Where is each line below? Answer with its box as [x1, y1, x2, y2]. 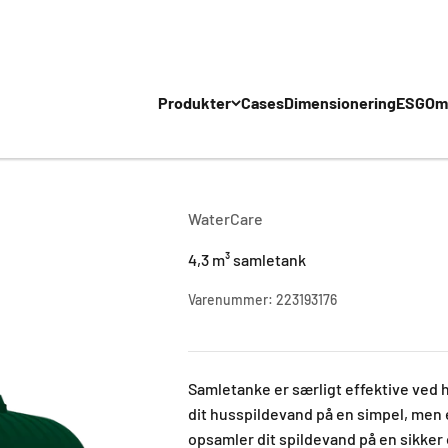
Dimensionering [284, 92, 396, 112]
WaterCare [188, 209, 263, 228]
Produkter [158, 92, 231, 112]
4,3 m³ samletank [188, 250, 306, 269]
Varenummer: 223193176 [188, 291, 337, 308]
